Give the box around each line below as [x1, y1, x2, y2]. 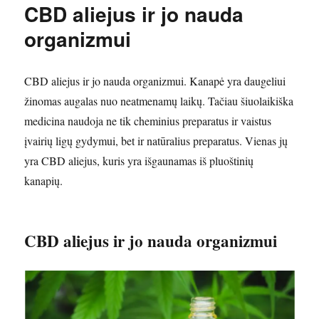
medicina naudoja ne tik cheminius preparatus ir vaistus [24, 113, 272, 129]
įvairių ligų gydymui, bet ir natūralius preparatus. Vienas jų [24, 133, 288, 149]
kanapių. [24, 173, 63, 189]
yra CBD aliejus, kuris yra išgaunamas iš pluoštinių [24, 153, 254, 169]
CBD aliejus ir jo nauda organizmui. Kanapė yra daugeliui [24, 73, 286, 89]
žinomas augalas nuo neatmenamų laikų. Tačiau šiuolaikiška [24, 93, 294, 109]
